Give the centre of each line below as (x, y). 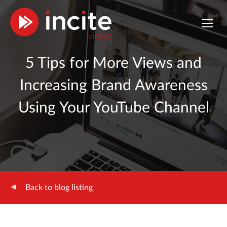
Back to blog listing (59, 187)
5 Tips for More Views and (113, 63)
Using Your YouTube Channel (113, 108)
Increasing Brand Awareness (113, 86)
